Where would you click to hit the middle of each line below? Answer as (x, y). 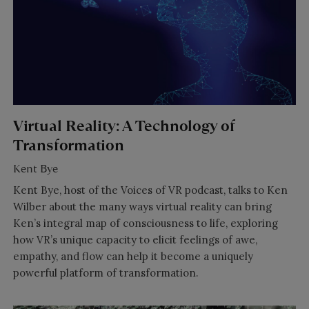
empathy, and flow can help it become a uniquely (133, 257)
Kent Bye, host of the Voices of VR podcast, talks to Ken (150, 190)
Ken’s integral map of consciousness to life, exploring (145, 223)
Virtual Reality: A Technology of (123, 126)
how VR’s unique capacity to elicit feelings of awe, (135, 240)
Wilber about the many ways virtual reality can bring (142, 207)
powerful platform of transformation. (106, 273)
